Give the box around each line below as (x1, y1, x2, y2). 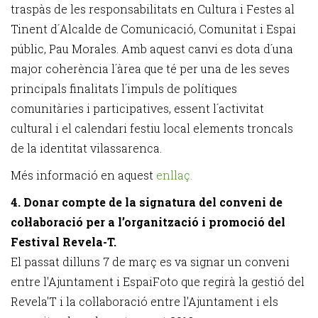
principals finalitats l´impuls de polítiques (11, 81, 237, 96)
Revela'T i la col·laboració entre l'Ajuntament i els (11, 294, 278, 309)
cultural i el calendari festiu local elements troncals (11, 121, 293, 136)
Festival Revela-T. (11, 234, 116, 249)
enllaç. (156, 168, 192, 182)
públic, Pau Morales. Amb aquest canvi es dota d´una (11, 41, 293, 56)
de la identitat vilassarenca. (11, 141, 162, 155)
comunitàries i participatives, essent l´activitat (11, 101, 264, 116)
